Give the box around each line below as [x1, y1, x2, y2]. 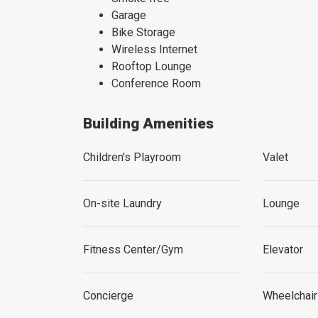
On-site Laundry [83, 197, 162, 210]
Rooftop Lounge [111, 60, 192, 73]
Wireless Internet [111, 43, 197, 56]
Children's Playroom [83, 150, 181, 164]
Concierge [83, 289, 133, 302]
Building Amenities [83, 115, 214, 132]
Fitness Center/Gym [83, 243, 183, 256]
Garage [111, 9, 146, 22]
